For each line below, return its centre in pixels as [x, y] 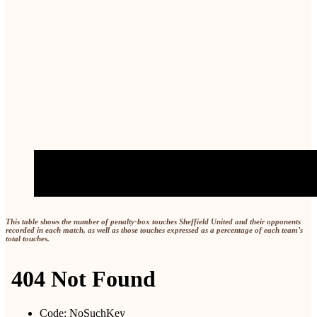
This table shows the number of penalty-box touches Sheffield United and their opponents [153, 222]
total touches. [28, 239]
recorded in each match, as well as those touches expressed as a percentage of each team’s [154, 230]
